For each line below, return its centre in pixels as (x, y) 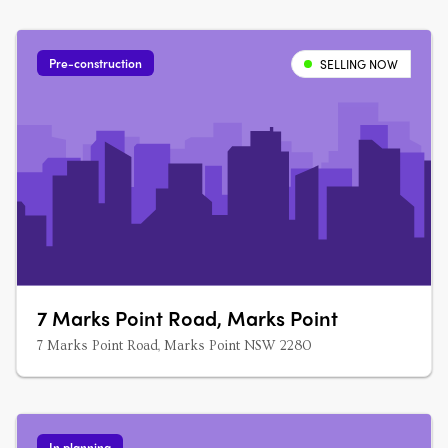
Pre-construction (95, 63)
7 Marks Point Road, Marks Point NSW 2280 (174, 346)
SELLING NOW (359, 64)
